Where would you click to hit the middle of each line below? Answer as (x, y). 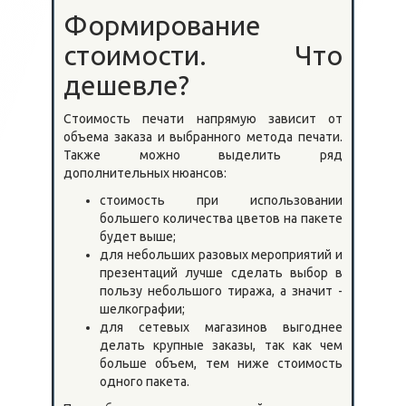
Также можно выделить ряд (203, 155)
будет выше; (137, 236)
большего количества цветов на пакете (221, 218)
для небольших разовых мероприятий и (221, 254)
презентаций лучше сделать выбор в (221, 272)
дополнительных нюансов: (145, 173)
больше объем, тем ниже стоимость (221, 363)
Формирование (162, 25)
